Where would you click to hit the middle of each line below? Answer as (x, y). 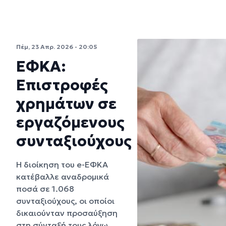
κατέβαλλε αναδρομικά (63, 176)
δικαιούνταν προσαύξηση (67, 213)
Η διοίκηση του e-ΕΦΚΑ (62, 164)
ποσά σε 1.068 (45, 188)
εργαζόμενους (70, 122)
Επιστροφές (62, 85)
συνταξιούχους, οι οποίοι (65, 201)
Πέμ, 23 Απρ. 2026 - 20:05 (57, 46)
